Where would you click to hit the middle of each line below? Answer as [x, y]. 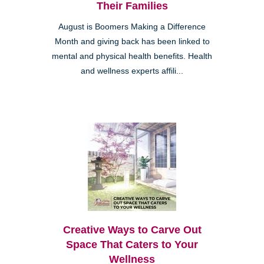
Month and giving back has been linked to [132, 41]
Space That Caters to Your [132, 244]
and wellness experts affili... [132, 71]
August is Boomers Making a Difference [132, 27]
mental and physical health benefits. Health [132, 56]
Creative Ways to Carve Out [132, 230]
